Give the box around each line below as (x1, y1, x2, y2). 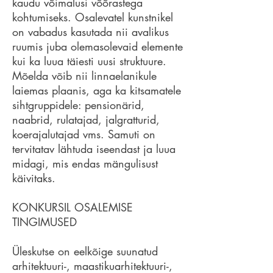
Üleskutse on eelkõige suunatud (12, 244, 158, 258)
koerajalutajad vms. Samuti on (12, 127, 155, 141)
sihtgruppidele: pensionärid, (12, 97, 144, 112)
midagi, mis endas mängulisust (12, 156, 158, 171)
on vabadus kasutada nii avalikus (12, 24, 169, 39)
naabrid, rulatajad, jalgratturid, (12, 112, 160, 127)
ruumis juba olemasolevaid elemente (12, 39, 183, 54)
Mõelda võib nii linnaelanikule (12, 68, 157, 83)
